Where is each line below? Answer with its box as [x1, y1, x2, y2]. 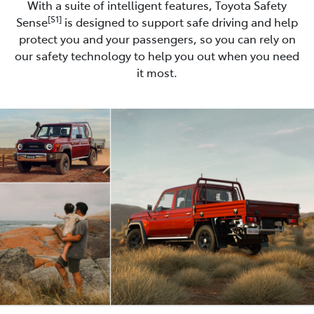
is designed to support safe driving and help [62, 13, 298, 29]
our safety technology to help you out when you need [15, 47, 299, 63]
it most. [137, 64, 177, 80]
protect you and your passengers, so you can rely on [18, 30, 296, 46]
